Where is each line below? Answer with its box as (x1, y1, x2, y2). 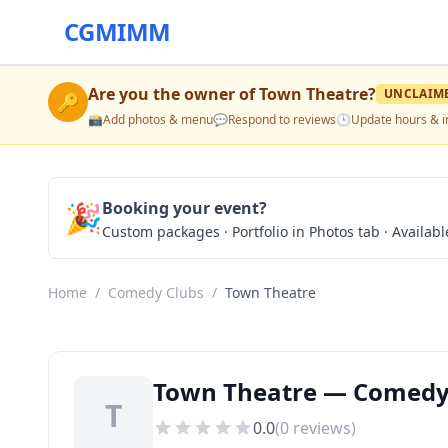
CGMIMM (64, 15, 171, 48)
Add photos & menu (103, 111, 213, 128)
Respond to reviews (228, 111, 336, 128)
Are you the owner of (88, 83, 259, 105)
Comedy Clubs (108, 283, 204, 302)
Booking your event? (102, 197, 267, 219)
